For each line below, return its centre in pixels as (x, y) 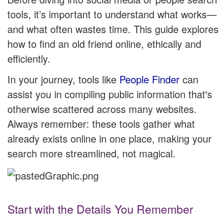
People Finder (149, 79)
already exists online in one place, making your (110, 139)
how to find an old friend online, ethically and (104, 44)
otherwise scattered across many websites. (102, 109)
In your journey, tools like (63, 79)
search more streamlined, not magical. (92, 153)
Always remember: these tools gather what (101, 124)
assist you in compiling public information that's (110, 94)
